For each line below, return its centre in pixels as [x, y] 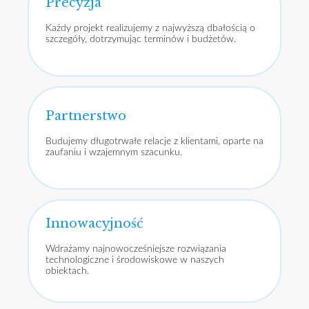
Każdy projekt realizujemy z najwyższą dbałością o [150, 28]
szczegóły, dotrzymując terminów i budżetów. [141, 39]
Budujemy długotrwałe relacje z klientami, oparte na [154, 141]
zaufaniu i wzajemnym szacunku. [114, 152]
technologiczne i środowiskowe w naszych [135, 260]
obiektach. [67, 271]
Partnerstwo [86, 116]
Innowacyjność [94, 223]
